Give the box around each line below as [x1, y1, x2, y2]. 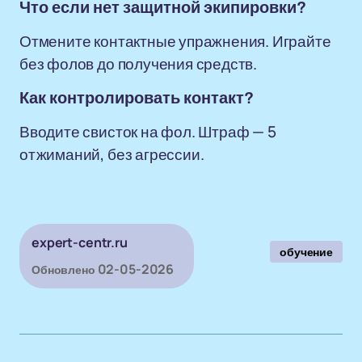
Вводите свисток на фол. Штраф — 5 [19, 121, 276, 142]
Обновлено [32, 262, 95, 277]
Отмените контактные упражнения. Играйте [19, 31, 331, 52]
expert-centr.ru [32, 234, 128, 251]
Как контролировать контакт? [19, 89, 254, 107]
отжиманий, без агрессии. [19, 144, 204, 165]
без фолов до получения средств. [19, 53, 258, 74]
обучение [280, 244, 333, 259]
